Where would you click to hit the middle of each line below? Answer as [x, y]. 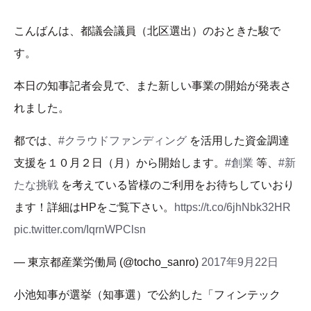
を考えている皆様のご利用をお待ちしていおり [176, 185]
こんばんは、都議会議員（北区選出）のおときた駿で [147, 31]
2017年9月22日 [240, 262]
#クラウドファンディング [123, 141]
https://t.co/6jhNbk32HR [233, 208]
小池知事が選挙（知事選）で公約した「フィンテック [147, 295]
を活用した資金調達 [238, 141]
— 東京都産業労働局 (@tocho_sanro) [108, 262]
